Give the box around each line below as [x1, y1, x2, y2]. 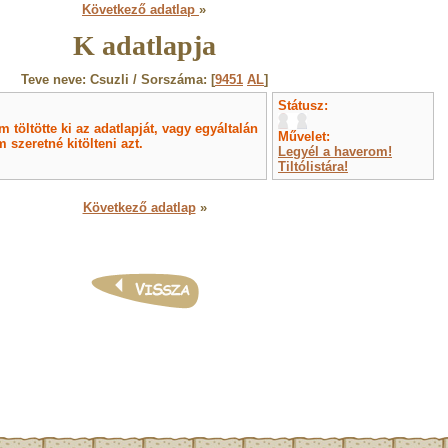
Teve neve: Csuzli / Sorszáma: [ [21, 72, 215, 87]
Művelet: [278, 129, 330, 144]
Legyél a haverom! [278, 144, 392, 159]
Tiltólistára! [278, 159, 348, 174]
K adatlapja [73, 30, 216, 61]
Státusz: [278, 98, 328, 113]
